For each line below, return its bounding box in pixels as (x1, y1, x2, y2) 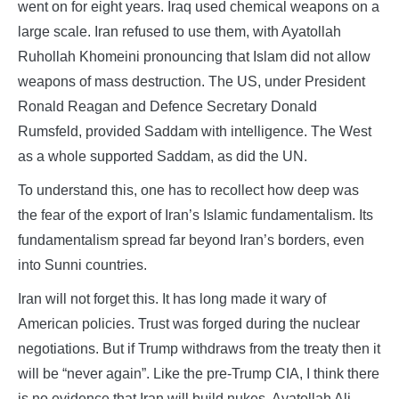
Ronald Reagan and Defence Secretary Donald (18, 98, 317, 114)
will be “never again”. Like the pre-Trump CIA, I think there (18, 365, 379, 381)
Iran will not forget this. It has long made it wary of (18, 290, 326, 306)
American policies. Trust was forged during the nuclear (18, 315, 360, 331)
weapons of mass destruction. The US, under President (18, 73, 365, 89)
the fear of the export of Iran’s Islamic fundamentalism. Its (18, 207, 373, 223)
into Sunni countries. (18, 256, 147, 273)
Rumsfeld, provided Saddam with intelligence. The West (18, 123, 371, 139)
